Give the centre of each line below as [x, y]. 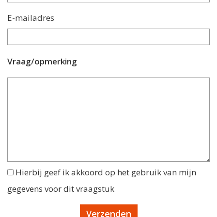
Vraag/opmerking [42, 62]
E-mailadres [31, 18]
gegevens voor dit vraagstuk [61, 189]
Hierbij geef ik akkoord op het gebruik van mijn [106, 172]
